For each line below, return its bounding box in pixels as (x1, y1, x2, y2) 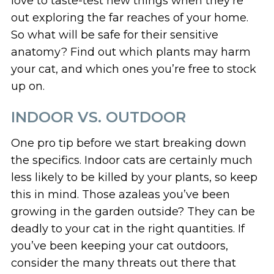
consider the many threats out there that (10, 256, 236, 270)
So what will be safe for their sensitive (10, 28, 218, 42)
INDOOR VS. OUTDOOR (10, 108, 186, 126)
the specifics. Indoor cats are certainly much (10, 153, 253, 167)
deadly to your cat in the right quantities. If (10, 221, 245, 235)
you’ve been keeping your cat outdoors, (10, 239, 228, 253)
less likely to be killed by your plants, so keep (10, 170, 257, 184)
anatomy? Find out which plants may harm (10, 45, 251, 59)
